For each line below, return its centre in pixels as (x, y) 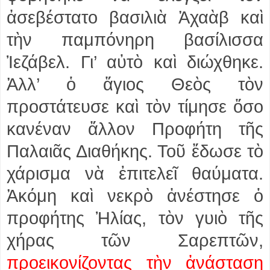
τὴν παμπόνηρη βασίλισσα (135, 39)
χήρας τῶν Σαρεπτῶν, (135, 240)
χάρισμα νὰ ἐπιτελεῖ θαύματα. (135, 173)
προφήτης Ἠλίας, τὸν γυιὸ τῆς (135, 218)
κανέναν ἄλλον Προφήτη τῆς (135, 129)
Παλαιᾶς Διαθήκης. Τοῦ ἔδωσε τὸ (135, 151)
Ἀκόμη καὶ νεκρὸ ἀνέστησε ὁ (135, 196)
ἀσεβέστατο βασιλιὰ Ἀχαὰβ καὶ (135, 17)
